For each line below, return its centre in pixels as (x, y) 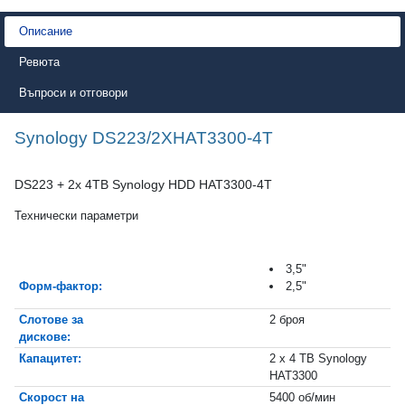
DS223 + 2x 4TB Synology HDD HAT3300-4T (143, 184)
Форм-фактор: (61, 286)
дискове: (45, 336)
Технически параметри (76, 215)
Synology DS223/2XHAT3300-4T (144, 137)
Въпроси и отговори (73, 92)
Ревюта (39, 61)
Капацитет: (50, 358)
